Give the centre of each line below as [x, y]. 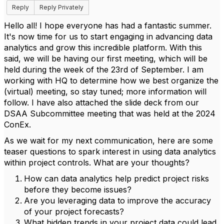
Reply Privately [61, 7]
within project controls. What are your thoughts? [97, 162]
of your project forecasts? [74, 211]
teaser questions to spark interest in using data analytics [110, 151]
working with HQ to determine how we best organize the [111, 80]
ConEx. [17, 124]
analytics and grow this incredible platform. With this [103, 47]
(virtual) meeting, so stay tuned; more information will [105, 91]
